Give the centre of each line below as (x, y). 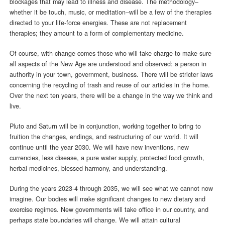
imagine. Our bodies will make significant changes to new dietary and (107, 199)
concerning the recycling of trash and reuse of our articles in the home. (109, 85)
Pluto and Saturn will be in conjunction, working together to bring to (105, 126)
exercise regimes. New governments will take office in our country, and (109, 209)
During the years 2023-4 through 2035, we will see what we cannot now (111, 188)
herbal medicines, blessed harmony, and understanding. (88, 168)
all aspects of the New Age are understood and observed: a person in (108, 64)
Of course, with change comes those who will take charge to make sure (110, 53)
